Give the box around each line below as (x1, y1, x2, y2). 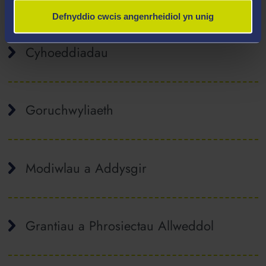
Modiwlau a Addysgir (25, 158, 147, 178)
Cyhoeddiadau (25, 43, 108, 62)
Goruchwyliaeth (25, 100, 113, 120)
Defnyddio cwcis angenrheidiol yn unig (52, 11, 214, 21)
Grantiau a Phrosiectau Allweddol (25, 216, 214, 236)
